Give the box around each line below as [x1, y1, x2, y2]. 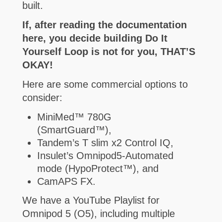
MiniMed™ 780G [37, 111, 111, 123]
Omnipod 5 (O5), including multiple [22, 208, 175, 220]
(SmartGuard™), [37, 124, 111, 136]
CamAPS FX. [37, 176, 96, 187]
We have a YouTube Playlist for [22, 195, 160, 206]
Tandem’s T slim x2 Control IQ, [37, 137, 173, 149]
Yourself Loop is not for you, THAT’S [22, 46, 195, 57]
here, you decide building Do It [22, 33, 167, 44]
